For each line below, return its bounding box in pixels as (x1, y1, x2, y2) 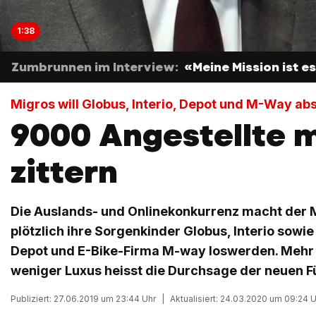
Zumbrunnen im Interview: (11, 59, 178, 75)
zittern (11, 151, 118, 193)
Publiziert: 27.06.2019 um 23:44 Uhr (11, 293, 156, 305)
